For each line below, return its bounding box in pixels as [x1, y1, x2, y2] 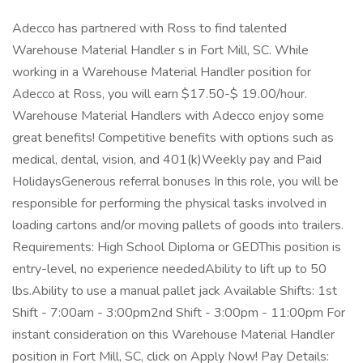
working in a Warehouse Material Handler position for [12, 63, 311, 81]
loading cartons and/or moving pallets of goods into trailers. [12, 216, 344, 234]
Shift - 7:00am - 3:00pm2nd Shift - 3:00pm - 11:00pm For [12, 304, 345, 322]
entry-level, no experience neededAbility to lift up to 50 [12, 260, 327, 278]
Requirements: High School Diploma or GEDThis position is [12, 238, 341, 256]
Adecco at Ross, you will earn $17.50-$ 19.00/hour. [12, 85, 307, 103]
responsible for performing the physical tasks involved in [12, 194, 327, 212]
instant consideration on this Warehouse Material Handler [12, 326, 335, 344]
